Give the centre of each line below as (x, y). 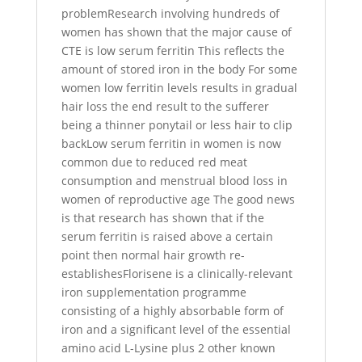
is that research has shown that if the (162, 218)
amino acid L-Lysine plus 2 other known (168, 348)
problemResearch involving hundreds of (170, 13)
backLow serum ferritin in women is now (171, 143)
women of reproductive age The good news (178, 199)
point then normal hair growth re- (153, 255)
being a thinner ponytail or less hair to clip (177, 125)
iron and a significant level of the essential (176, 329)
